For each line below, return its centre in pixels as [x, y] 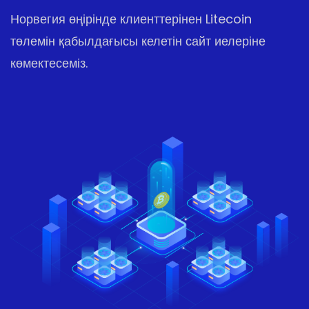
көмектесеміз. [49, 63]
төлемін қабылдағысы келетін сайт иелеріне [138, 41]
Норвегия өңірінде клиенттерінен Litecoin [131, 19]
